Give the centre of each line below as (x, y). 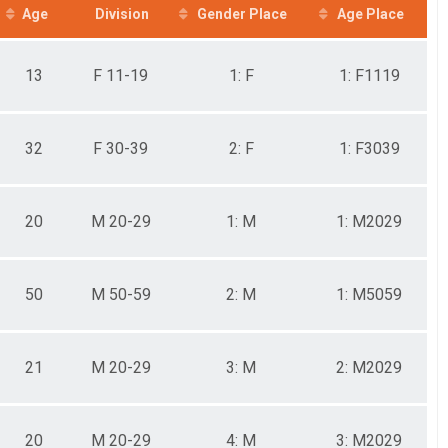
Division (121, 13)
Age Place (370, 13)
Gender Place (242, 13)
